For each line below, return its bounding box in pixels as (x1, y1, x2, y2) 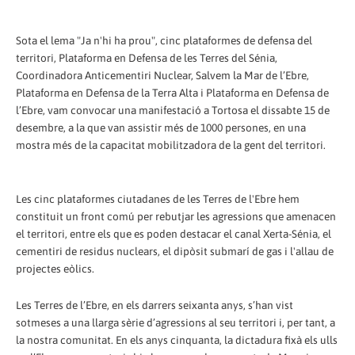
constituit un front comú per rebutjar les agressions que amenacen (16, 209, 336, 223)
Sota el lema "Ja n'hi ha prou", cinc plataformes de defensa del (16, 33, 312, 47)
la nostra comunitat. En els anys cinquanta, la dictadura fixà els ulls (16, 333, 338, 346)
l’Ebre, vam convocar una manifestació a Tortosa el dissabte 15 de (16, 103, 330, 116)
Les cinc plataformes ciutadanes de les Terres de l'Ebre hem (16, 192, 300, 205)
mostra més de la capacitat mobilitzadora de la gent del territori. (16, 138, 326, 151)
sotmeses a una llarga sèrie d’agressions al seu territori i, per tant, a (16, 315, 335, 329)
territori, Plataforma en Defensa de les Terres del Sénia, (16, 51, 277, 64)
